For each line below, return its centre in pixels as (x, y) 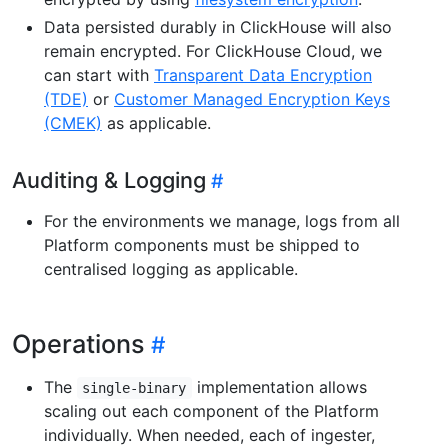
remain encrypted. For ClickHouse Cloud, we (213, 51)
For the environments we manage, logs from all (222, 221)
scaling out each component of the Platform (211, 411)
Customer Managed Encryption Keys (252, 99)
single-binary (134, 388)
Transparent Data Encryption (263, 75)
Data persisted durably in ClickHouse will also (218, 27)
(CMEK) (73, 123)
